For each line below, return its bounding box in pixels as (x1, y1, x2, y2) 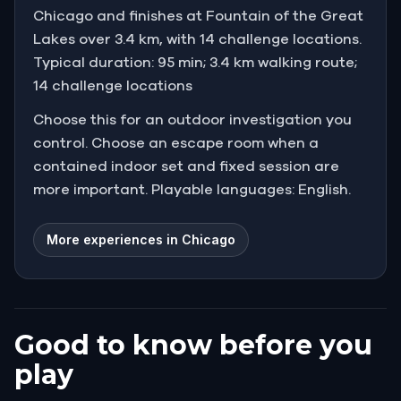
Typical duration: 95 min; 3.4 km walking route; (33, 55, 357, 70)
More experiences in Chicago (47, 231, 235, 247)
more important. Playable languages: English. (33, 182, 351, 197)
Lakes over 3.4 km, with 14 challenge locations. (33, 31, 362, 47)
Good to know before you (14, 328, 372, 362)
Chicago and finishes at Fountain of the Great (33, 8, 363, 23)
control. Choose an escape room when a (33, 135, 319, 150)
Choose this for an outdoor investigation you (33, 112, 352, 127)
